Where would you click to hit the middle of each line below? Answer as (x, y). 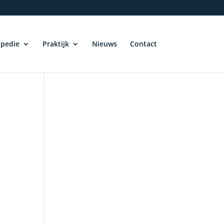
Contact (143, 44)
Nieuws (104, 44)
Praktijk (55, 44)
